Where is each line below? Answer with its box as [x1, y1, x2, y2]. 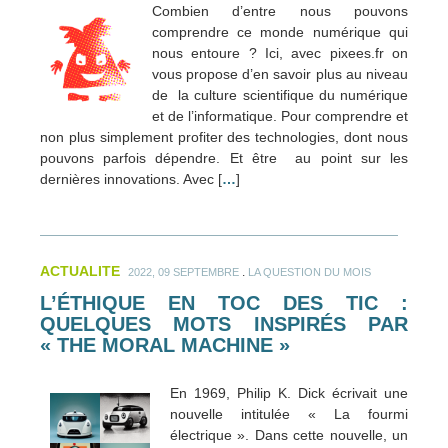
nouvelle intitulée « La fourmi [170, 405, 408, 422]
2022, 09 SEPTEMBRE [128, 265, 239, 278]
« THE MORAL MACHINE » [40, 333, 290, 356]
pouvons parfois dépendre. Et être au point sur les [40, 149, 408, 166]
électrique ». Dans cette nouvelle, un [170, 426, 408, 443]
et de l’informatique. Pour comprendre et [151, 107, 408, 124]
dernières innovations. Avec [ [40, 170, 222, 187]
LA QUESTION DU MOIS [248, 265, 371, 278]
